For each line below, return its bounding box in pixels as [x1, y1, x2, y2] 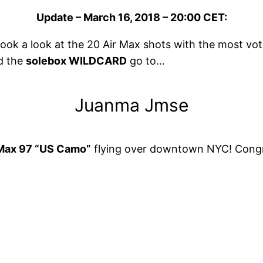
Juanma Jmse [75, 95, 188, 116]
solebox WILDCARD [26, 55, 127, 68]
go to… [127, 55, 165, 68]
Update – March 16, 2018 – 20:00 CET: [36, 11, 227, 24]
